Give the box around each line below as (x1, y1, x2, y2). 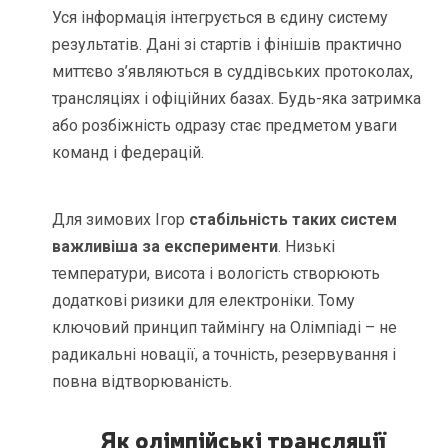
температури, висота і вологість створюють (52, 264, 381, 284)
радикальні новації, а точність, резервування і (52, 345, 397, 365)
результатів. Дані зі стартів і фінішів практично (52, 35, 403, 55)
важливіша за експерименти (52, 237, 279, 257)
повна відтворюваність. (52, 372, 233, 392)
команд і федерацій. (52, 143, 205, 163)
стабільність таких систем (189, 210, 398, 230)
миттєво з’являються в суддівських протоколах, (52, 62, 414, 82)
